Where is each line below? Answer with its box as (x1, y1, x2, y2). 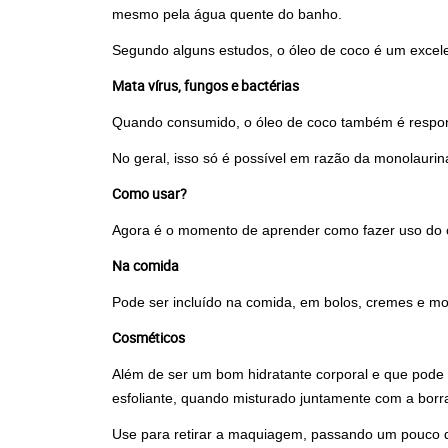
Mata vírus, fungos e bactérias (112, 76, 299, 95)
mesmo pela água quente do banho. (112, 6, 342, 22)
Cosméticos (112, 328, 185, 347)
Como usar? (112, 184, 187, 203)
